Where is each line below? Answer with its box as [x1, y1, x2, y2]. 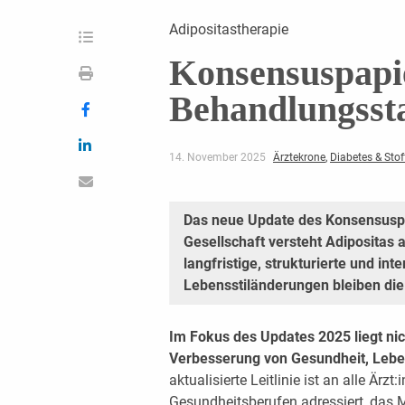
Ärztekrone [272, 150, 325, 164]
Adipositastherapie [168, 20, 288, 38]
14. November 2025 [168, 150, 268, 164]
